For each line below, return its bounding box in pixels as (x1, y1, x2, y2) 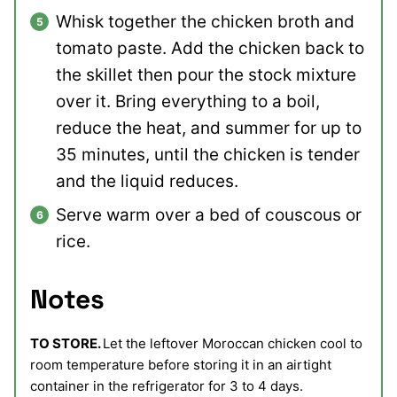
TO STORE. (30, 335, 103, 353)
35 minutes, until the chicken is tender (56, 144, 360, 166)
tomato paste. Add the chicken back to (56, 38, 364, 59)
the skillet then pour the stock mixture (56, 65, 356, 86)
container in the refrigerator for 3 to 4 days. (30, 378, 303, 395)
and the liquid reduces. (56, 171, 238, 192)
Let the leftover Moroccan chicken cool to (103, 335, 362, 353)
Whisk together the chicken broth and (56, 12, 354, 33)
